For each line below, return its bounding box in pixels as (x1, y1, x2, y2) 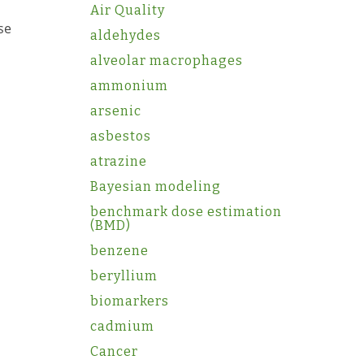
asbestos (89, 128, 151, 144)
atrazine (89, 154, 147, 169)
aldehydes (89, 28, 161, 43)
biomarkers (89, 293, 169, 309)
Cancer (89, 344, 138, 359)
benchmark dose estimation (89, 204, 282, 219)
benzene (89, 243, 149, 258)
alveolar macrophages (89, 53, 243, 68)
